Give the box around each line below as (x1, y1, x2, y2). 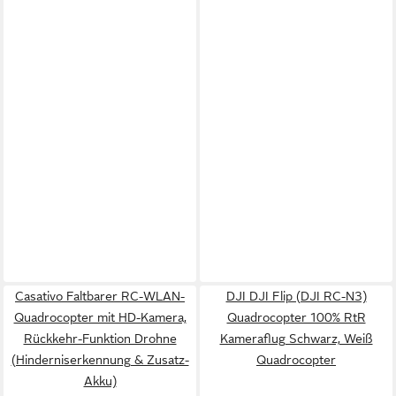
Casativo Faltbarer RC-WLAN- (15, 289, 185, 303)
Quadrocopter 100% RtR (226, 310, 366, 324)
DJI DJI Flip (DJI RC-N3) (225, 289, 367, 303)
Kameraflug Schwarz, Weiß (219, 331, 373, 346)
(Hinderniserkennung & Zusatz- (11, 353, 189, 367)
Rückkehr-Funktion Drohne (23, 331, 177, 346)
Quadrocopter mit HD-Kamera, (13, 310, 187, 324)
